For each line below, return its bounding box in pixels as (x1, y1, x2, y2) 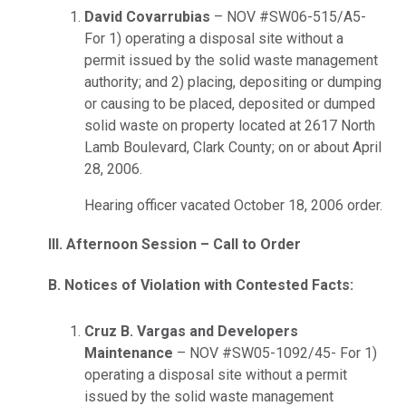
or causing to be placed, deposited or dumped (84, 95, 375, 113)
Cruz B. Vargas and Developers (84, 322, 298, 340)
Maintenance (84, 343, 173, 362)
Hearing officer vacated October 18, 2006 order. (84, 197, 382, 215)
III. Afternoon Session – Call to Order (48, 236, 301, 254)
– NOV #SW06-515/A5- (210, 8, 366, 26)
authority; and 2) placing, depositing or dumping (84, 73, 382, 92)
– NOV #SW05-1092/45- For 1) (173, 343, 377, 362)
